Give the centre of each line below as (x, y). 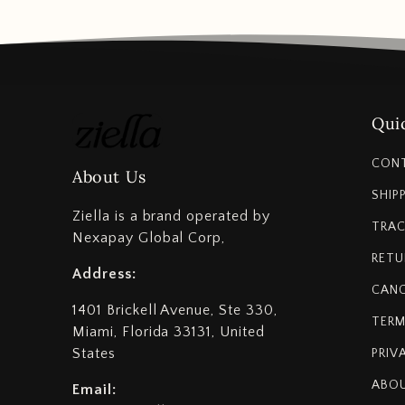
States (94, 353)
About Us (109, 177)
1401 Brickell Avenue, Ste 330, (175, 310)
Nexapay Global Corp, (149, 238)
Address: (104, 274)
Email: (94, 390)
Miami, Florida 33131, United (169, 332)
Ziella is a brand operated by (171, 216)
